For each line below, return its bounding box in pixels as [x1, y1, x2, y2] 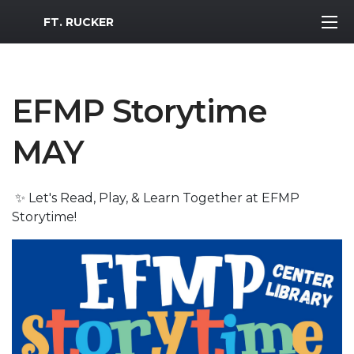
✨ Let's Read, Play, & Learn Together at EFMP [12, 190, 299, 205]
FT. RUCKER [43, 14, 114, 29]
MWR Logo [11, 10, 81, 26]
